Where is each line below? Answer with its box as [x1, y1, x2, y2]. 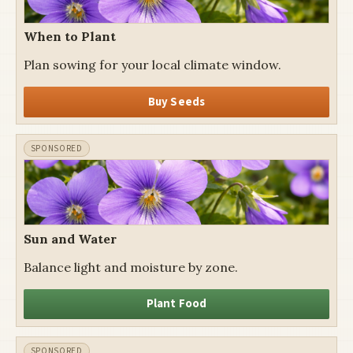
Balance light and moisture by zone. [23, 258, 238, 275]
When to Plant [23, 28, 116, 44]
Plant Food [146, 295, 207, 313]
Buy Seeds [147, 93, 206, 110]
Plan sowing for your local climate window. [23, 56, 281, 72]
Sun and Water [23, 230, 117, 247]
